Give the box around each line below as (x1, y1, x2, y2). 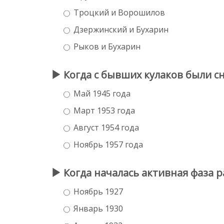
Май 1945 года (73, 87, 130, 99)
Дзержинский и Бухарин (73, 23, 168, 35)
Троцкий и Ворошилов (73, 6, 165, 18)
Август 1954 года (73, 121, 139, 133)
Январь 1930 (73, 202, 123, 214)
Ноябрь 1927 (73, 185, 123, 197)
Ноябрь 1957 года (73, 138, 143, 150)
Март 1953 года (73, 104, 135, 116)
